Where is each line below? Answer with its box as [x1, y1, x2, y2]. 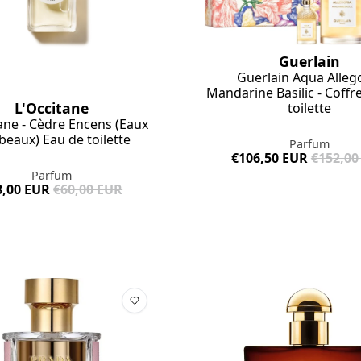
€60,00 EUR [53, 180, 123, 199]
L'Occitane [15, 98, 89, 118]
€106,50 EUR [230, 149, 308, 168]
